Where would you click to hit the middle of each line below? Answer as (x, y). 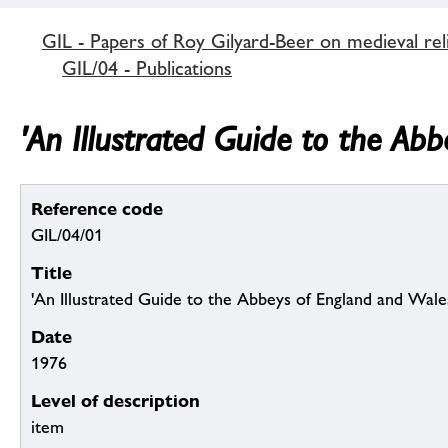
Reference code (97, 209)
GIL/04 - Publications (147, 67)
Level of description (115, 401)
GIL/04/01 (67, 235)
